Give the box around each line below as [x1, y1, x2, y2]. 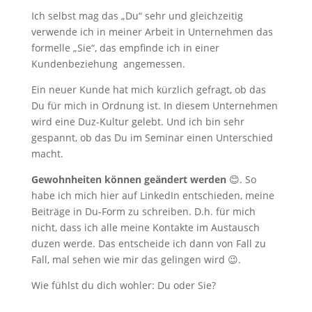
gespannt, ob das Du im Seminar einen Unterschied [31, 131, 273, 144]
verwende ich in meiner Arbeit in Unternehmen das [31, 25, 273, 38]
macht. [31, 147, 63, 160]
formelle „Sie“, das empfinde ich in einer [31, 41, 219, 54]
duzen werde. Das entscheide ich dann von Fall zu [31, 237, 266, 250]
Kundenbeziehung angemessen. [31, 57, 185, 70]
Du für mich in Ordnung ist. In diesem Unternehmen [31, 99, 278, 112]
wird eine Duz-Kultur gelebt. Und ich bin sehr [31, 115, 244, 128]
